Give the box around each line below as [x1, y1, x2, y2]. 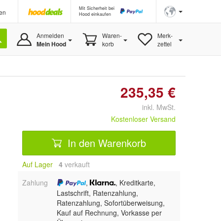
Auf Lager [22, 159, 53, 169]
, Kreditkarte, [115, 178, 155, 187]
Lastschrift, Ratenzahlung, [56, 188, 138, 198]
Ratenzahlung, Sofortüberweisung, [56, 198, 165, 208]
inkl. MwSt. [134, 102, 176, 112]
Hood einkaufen [79, 11, 111, 17]
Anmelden [36, 31, 64, 39]
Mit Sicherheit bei [79, 5, 114, 11]
